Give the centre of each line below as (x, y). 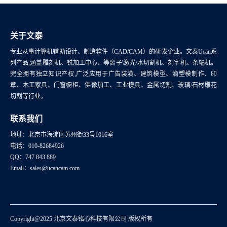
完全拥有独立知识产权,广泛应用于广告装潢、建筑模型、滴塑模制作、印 (113, 74)
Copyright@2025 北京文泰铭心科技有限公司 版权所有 (81, 219)
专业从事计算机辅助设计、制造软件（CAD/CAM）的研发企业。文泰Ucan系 (113, 52)
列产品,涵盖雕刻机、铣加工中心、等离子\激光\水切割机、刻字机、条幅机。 (113, 63)
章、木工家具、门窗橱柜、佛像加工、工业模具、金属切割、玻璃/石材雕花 (113, 85)
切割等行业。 (28, 97)
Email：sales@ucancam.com (45, 168)
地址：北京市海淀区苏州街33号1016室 (62, 135)
